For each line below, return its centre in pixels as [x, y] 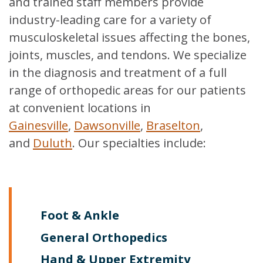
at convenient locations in [80, 107]
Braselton [173, 125]
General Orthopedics [104, 237]
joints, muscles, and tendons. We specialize [128, 55]
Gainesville [38, 125]
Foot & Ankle [80, 215]
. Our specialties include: [139, 143]
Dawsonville [107, 125]
